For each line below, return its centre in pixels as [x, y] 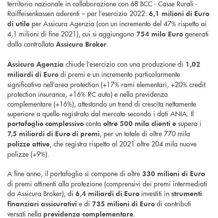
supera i [189, 123]
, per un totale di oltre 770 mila [145, 134]
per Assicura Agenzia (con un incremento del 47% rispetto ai [118, 24]
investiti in [155, 193]
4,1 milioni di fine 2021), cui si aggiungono [72, 34]
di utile [18, 24]
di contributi [173, 204]
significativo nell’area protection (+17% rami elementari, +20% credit [106, 84]
